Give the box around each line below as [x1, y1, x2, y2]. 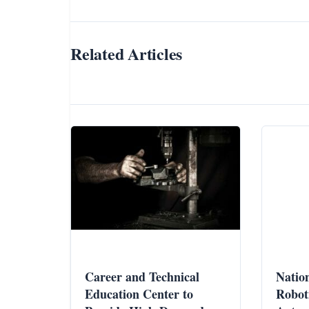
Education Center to [85, 285, 193, 303]
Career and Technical [85, 268, 199, 286]
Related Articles [70, 41, 183, 66]
